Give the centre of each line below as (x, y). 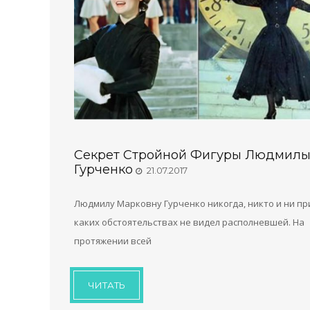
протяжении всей (113, 240)
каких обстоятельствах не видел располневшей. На (189, 222)
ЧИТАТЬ (107, 285)
